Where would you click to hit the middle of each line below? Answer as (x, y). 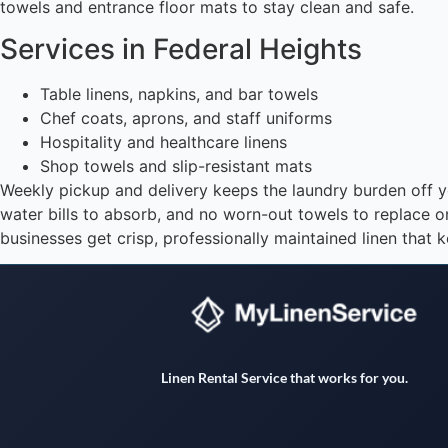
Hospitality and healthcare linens (163, 141)
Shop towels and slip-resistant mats (176, 165)
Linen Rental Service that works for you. (284, 378)
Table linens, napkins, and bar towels (179, 93)
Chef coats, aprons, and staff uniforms (186, 117)
